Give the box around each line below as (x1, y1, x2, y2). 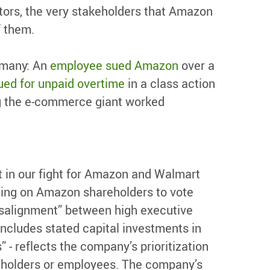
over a (178, 57, 215, 74)
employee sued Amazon (50, 57, 178, 74)
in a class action (125, 75, 215, 92)
